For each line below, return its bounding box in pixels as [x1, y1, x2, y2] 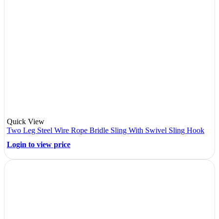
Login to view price [7, 140, 70, 149]
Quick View [7, 117, 44, 126]
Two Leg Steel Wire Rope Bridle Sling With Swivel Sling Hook [7, 126, 204, 135]
